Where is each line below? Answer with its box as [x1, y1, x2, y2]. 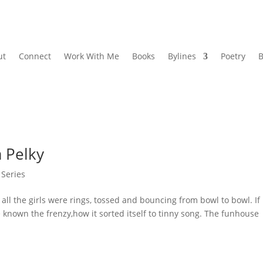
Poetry [220, 50, 245, 62]
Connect [18, 50, 51, 62]
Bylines [167, 50, 196, 62]
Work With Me [63, 50, 119, 62]
